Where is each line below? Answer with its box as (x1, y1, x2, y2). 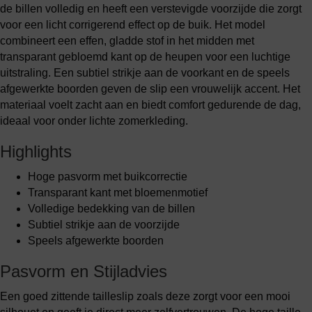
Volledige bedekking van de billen (28, 203, 195, 214)
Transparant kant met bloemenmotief (28, 187, 208, 198)
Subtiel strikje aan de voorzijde (28, 219, 180, 231)
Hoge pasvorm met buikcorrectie (28, 171, 187, 182)
